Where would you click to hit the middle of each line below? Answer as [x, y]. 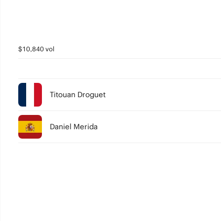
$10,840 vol [36, 49]
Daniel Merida [74, 127]
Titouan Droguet [77, 94]
